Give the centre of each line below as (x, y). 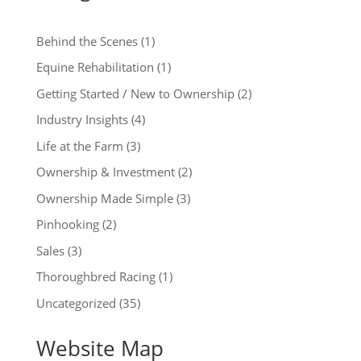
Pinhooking (67, 224)
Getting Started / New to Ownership (135, 93)
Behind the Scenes (87, 41)
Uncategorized (76, 303)
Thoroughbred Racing (95, 276)
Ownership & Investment (105, 172)
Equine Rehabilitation (95, 67)
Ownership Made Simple (104, 198)
